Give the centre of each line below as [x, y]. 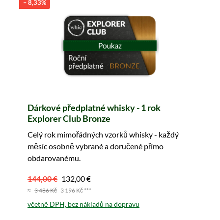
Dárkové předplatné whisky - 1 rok [94, 108]
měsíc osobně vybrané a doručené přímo [96, 146]
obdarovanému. [54, 158]
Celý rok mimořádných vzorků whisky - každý [103, 135]
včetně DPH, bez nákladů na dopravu [83, 204]
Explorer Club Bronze [69, 119]
